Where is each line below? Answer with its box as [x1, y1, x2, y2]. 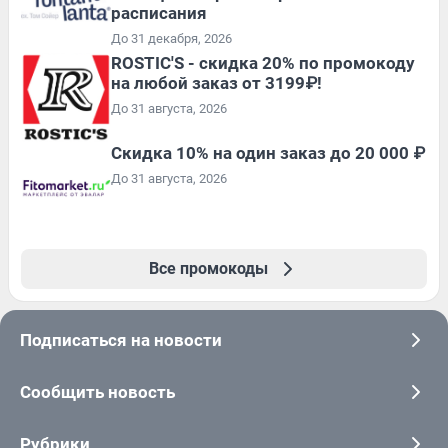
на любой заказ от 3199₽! [111, 72, 322, 93]
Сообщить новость [20, 381, 175, 402]
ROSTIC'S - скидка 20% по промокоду [111, 52, 415, 73]
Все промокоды [148, 258, 268, 278]
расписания [111, 2, 207, 23]
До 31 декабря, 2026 [111, 30, 232, 46]
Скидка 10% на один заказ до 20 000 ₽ [111, 142, 425, 163]
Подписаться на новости [20, 329, 222, 350]
